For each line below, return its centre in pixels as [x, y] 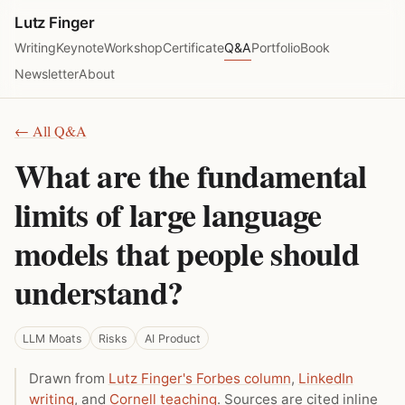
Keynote [80, 47]
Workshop [133, 47]
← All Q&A [51, 131]
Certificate [193, 47]
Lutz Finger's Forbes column [199, 379]
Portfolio [276, 47]
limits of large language [168, 215]
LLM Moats [53, 338]
